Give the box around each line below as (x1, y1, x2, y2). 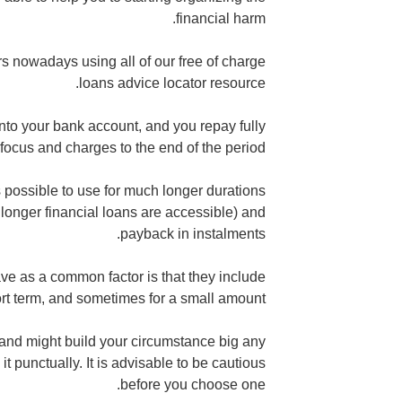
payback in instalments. (120, 225, 267, 241)
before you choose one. (120, 376, 267, 392)
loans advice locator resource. (79, 74, 267, 91)
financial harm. (176, 10, 267, 26)
